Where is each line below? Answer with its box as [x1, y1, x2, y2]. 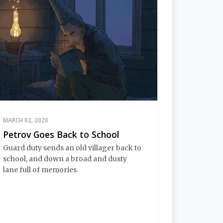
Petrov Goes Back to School [3, 128, 119, 141]
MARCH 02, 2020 [3, 116, 48, 125]
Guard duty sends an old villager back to [3, 143, 141, 152]
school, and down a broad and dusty [3, 154, 127, 163]
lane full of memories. [3, 165, 78, 174]
